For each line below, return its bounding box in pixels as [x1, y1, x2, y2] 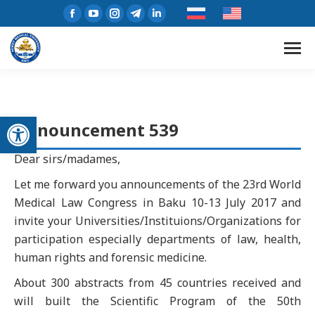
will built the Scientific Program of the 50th [14, 293, 301, 309]
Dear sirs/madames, [14, 151, 120, 167]
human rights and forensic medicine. [14, 250, 207, 265]
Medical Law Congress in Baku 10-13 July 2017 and [14, 195, 301, 210]
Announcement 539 [14, 118, 179, 141]
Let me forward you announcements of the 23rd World [14, 176, 301, 192]
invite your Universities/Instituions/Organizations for [14, 213, 301, 229]
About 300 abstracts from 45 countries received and [14, 275, 301, 290]
